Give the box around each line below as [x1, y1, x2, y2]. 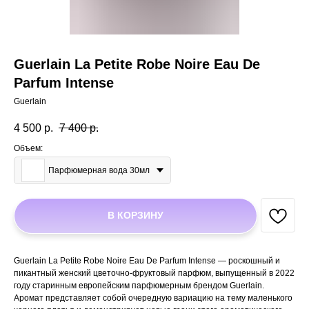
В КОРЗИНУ [108, 210, 163, 221]
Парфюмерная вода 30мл [48, 166, 150, 176]
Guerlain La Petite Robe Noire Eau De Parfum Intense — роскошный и [14, 255, 280, 266]
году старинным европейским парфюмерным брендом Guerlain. [14, 280, 264, 290]
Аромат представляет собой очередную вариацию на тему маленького [14, 292, 292, 303]
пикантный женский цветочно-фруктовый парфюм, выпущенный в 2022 [14, 268, 295, 278]
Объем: [14, 143, 43, 154]
